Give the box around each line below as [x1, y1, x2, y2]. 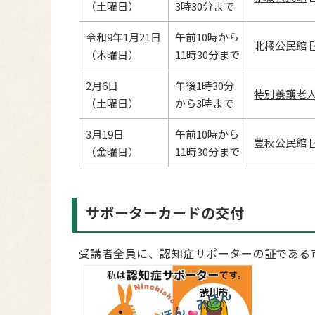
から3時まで [175, 96, 234, 110]
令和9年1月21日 [86, 30, 162, 44]
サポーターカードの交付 [86, 202, 245, 223]
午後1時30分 [175, 78, 235, 93]
